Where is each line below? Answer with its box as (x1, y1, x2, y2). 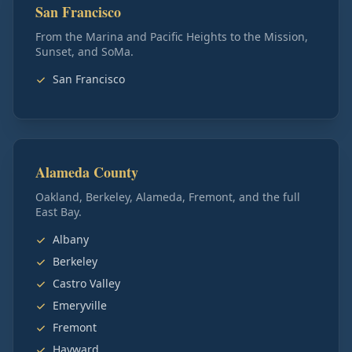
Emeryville (53, 298, 107, 313)
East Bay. (35, 204, 82, 219)
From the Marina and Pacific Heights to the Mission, (35, 29, 308, 44)
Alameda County (35, 162, 138, 182)
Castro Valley (53, 276, 120, 291)
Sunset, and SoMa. (35, 44, 134, 59)
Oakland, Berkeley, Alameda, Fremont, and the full (35, 189, 300, 204)
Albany (53, 232, 89, 247)
